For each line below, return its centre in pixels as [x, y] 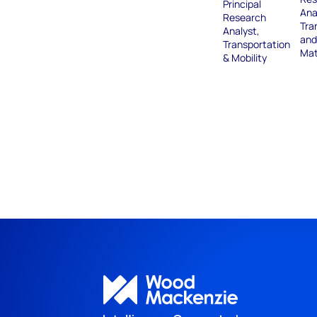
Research [244, 18]
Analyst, [241, 31]
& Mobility [244, 58]
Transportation [256, 45]
